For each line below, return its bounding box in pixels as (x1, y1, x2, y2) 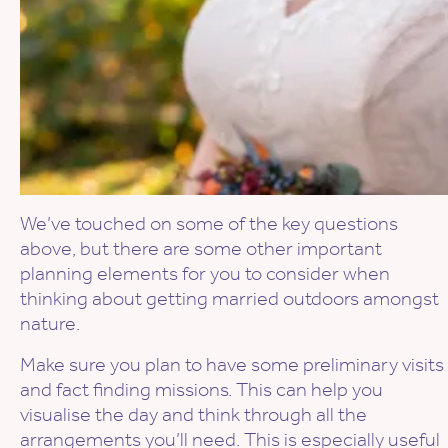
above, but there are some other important (20, 236, 382, 261)
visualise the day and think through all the (20, 402, 367, 427)
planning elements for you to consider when (20, 261, 390, 286)
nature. (20, 311, 80, 336)
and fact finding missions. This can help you (20, 377, 383, 402)
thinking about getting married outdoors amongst (20, 286, 439, 311)
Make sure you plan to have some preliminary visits (20, 352, 444, 377)
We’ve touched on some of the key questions (20, 211, 398, 236)
